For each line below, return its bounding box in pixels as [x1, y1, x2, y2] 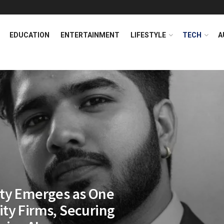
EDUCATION [9, 30, 49, 39]
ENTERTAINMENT [60, 30, 119, 39]
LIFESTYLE [130, 30, 166, 39]
